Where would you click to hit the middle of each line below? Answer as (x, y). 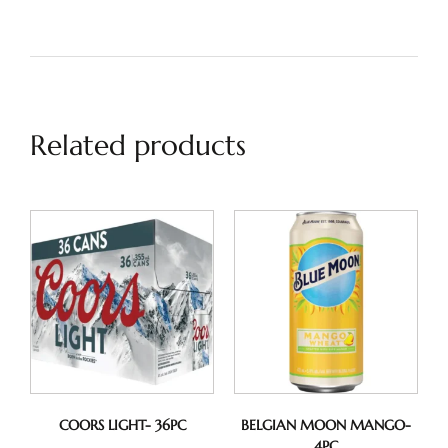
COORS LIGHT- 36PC (122, 425)
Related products (138, 146)
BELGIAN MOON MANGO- (326, 425)
